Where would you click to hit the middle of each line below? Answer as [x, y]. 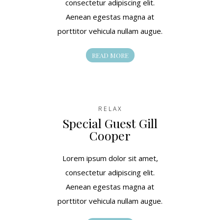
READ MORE [110, 55]
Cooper [110, 135]
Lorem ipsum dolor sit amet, [110, 158]
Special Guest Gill [110, 123]
